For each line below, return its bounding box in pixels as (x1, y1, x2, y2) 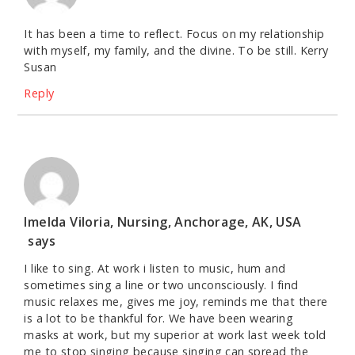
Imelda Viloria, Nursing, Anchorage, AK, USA (24, 213, 302, 231)
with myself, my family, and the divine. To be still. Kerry (24, 43, 329, 59)
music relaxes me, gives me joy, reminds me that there (24, 294, 328, 310)
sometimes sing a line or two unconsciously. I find (24, 277, 299, 293)
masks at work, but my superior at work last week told (24, 327, 326, 343)
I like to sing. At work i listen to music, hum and (24, 261, 286, 277)
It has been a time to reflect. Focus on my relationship (24, 26, 325, 42)
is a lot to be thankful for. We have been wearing (24, 311, 293, 326)
